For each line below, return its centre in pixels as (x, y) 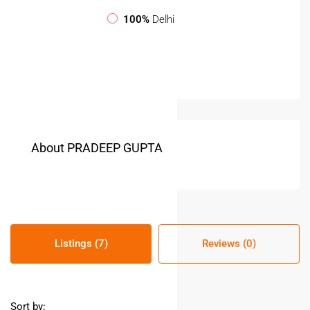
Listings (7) (81, 243)
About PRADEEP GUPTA (97, 147)
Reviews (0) (229, 243)
